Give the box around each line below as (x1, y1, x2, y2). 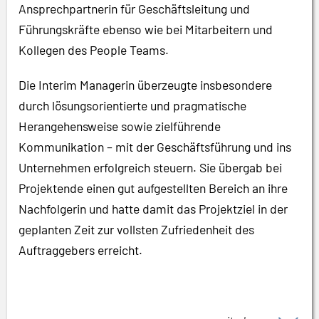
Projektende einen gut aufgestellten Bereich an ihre (19, 179, 288, 196)
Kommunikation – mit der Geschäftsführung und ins (19, 138, 291, 155)
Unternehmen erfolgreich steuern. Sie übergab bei (19, 159, 282, 175)
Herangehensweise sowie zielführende (19, 117, 221, 134)
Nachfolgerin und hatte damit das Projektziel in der (19, 200, 288, 216)
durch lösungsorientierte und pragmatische (19, 97, 246, 113)
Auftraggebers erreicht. (19, 241, 142, 258)
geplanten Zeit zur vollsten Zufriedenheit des (19, 221, 254, 237)
